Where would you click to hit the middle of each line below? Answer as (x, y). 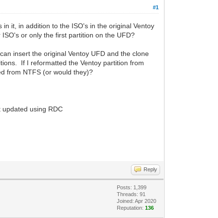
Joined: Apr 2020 (137, 201)
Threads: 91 (131, 194)
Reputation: (131, 208)
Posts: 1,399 (132, 187)
